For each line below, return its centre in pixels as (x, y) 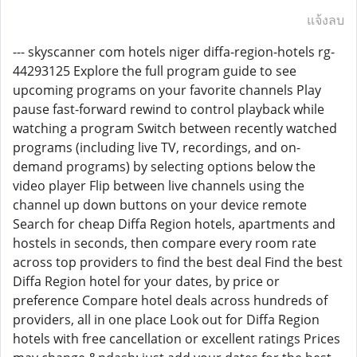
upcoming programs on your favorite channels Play (167, 90)
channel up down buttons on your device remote (160, 205)
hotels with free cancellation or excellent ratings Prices (177, 339)
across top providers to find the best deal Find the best (178, 262)
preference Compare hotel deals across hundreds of (170, 300)
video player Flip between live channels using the (159, 186)
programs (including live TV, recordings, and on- (157, 147)
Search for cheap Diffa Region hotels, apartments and (174, 224)
